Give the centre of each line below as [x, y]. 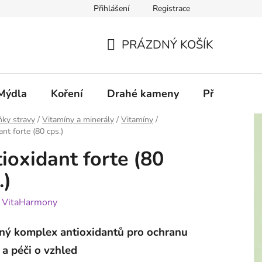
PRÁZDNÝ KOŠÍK [168, 44]
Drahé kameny [143, 93]
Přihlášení [111, 8]
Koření [67, 93]
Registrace [171, 8]
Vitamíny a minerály [78, 120]
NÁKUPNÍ [132, 58]
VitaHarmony [30, 203]
